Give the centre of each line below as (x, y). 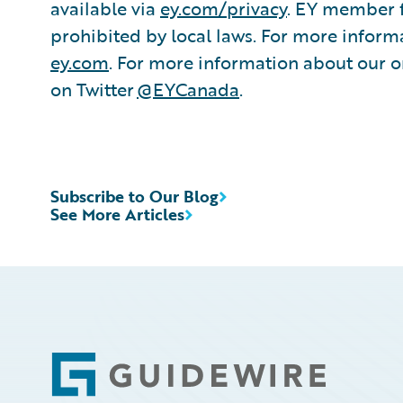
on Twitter (94, 89)
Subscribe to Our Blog (134, 196)
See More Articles (117, 214)
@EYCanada (188, 89)
